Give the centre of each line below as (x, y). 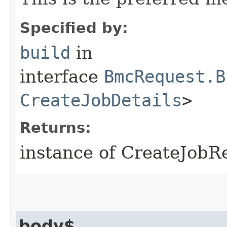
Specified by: (74, 28)
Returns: (55, 127)
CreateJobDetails (101, 100)
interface (62, 76)
